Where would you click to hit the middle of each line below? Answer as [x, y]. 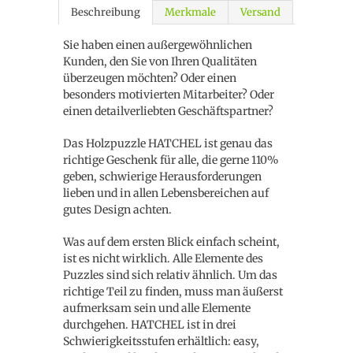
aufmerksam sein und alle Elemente [157, 308]
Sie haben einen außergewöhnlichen [158, 45]
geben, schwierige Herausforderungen [162, 176]
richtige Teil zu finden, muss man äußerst [173, 292]
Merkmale [190, 12]
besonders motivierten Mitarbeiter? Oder [169, 95]
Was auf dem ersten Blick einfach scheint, [171, 242]
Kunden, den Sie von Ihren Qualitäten [160, 61]
